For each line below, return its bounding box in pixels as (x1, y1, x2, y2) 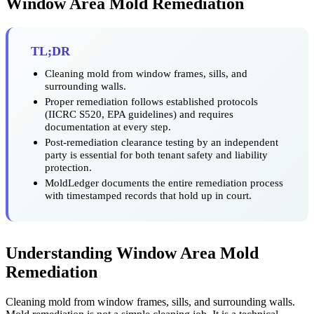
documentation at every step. (45, 120, 171, 132)
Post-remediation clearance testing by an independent (45, 135, 278, 148)
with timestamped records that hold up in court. (45, 189, 252, 201)
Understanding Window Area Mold (6, 243, 259, 262)
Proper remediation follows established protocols (45, 95, 258, 107)
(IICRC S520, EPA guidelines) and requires (45, 107, 233, 120)
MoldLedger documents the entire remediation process (45, 176, 283, 189)
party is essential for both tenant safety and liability (45, 148, 268, 161)
